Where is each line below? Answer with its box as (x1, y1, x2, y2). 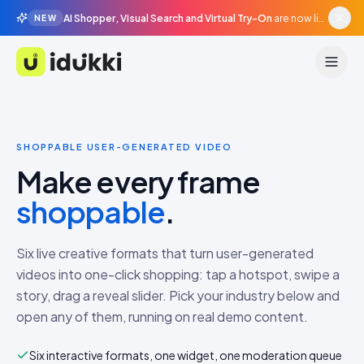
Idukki (15, 62, 50, 80)
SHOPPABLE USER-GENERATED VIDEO (16, 141, 232, 152)
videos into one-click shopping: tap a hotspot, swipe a (16, 266, 340, 283)
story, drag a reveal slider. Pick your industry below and (16, 287, 340, 304)
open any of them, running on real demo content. (16, 308, 308, 325)
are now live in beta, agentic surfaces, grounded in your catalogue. (274, 11, 319, 24)
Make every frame (16, 162, 261, 200)
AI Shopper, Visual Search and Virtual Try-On (63, 11, 273, 24)
